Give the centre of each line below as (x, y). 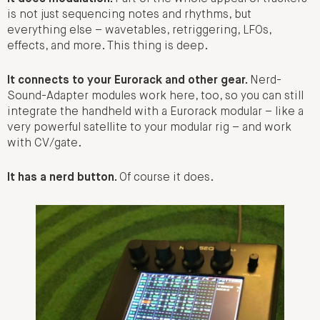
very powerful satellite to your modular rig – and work (149, 127)
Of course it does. (166, 178)
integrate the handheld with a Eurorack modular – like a (155, 112)
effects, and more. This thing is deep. (107, 46)
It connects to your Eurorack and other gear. (129, 80)
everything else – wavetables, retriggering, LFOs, (139, 30)
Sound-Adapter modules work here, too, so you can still (155, 96)
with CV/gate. (44, 143)
